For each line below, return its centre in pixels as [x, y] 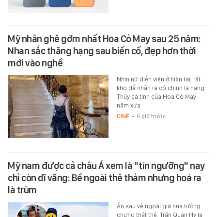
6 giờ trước [151, 116]
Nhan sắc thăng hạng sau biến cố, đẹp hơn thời [102, 51]
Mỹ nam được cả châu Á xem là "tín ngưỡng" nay [106, 165]
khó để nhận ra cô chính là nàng [160, 88]
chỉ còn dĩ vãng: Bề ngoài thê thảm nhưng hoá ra [105, 178]
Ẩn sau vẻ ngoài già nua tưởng [158, 206]
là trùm [22, 190]
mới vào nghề [35, 63]
